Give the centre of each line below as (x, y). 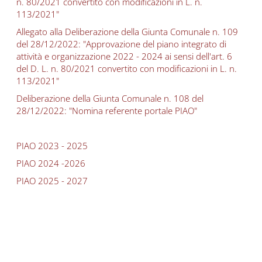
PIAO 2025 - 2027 (52, 181)
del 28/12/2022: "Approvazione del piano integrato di (121, 44)
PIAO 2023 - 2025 (52, 146)
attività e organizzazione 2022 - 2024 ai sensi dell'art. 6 (124, 56)
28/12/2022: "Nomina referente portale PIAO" (107, 111)
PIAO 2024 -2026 (51, 163)
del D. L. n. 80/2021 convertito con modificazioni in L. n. (127, 68)
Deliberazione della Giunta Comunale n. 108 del (110, 98)
